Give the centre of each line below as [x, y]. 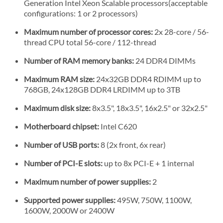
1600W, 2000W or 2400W [69, 210]
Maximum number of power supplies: [87, 181]
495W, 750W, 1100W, [154, 200]
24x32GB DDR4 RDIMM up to [148, 79]
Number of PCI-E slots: [63, 163]
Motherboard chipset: [61, 126]
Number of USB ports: [62, 144]
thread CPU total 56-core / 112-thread [90, 42]
